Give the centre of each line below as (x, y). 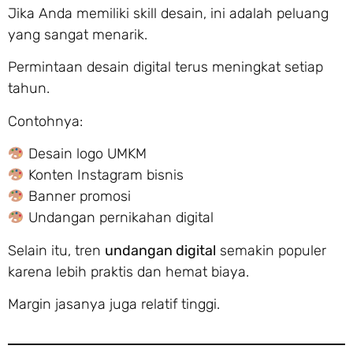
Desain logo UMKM (85, 154)
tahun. (29, 89)
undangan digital (160, 250)
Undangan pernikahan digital (119, 218)
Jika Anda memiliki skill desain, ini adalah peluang (168, 14)
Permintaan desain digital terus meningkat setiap (165, 67)
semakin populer (271, 250)
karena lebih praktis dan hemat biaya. (128, 271)
